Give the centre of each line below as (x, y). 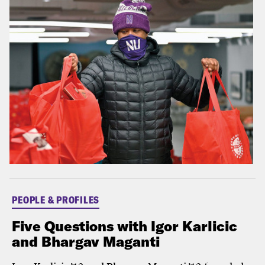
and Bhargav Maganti (86, 242)
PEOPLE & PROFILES (56, 200)
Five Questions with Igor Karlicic (125, 226)
